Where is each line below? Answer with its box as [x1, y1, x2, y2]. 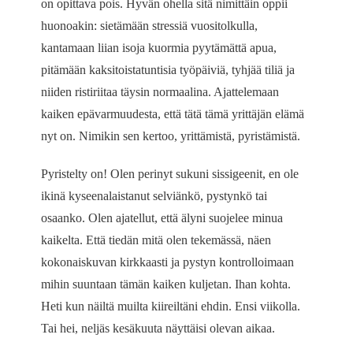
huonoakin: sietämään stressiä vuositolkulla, [41, 19, 258, 33]
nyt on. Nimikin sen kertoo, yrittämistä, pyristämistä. [41, 129, 301, 143]
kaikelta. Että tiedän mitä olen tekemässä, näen [41, 233, 272, 247]
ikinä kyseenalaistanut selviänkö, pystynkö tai [41, 189, 268, 203]
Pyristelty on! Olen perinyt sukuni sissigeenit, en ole [41, 167, 299, 181]
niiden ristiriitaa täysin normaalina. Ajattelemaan [41, 85, 280, 99]
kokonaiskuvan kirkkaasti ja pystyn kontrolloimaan [41, 255, 295, 269]
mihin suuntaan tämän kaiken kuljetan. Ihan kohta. [41, 277, 292, 292]
